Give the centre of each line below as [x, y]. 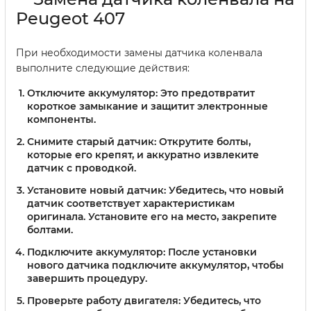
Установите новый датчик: [96, 190]
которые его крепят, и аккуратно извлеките [143, 155]
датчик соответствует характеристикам [131, 203]
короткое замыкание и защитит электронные [148, 107]
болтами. [50, 229]
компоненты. [61, 120]
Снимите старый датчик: [92, 142]
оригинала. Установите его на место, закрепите [152, 216]
